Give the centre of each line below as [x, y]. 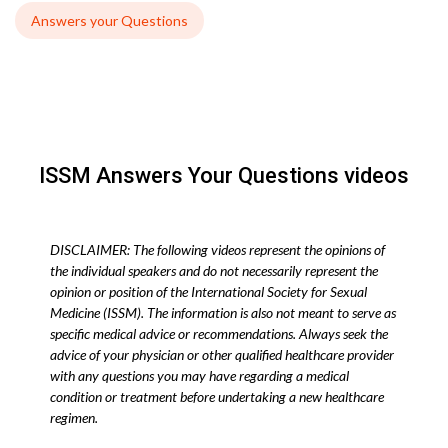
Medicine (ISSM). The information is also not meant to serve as [223, 313]
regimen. [74, 418]
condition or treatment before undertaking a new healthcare [217, 397]
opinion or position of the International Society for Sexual [208, 292]
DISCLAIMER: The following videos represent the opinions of [217, 250]
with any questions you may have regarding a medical [199, 376]
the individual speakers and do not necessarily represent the [214, 271]
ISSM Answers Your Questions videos [224, 176]
